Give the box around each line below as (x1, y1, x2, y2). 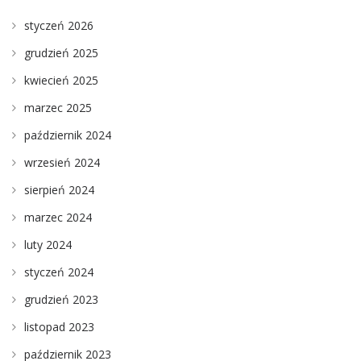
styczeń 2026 (24, 17, 93, 33)
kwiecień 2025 (24, 72, 98, 88)
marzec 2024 (24, 209, 92, 225)
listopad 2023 (24, 318, 94, 334)
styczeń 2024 (24, 263, 93, 280)
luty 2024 (24, 236, 72, 252)
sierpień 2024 (24, 181, 94, 197)
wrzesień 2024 (24, 154, 100, 170)
